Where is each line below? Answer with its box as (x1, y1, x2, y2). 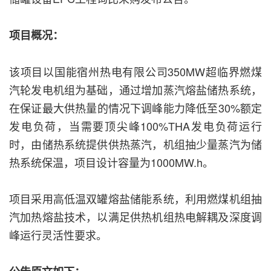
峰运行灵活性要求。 (9, 227, 107, 243)
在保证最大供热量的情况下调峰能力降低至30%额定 (9, 100, 262, 116)
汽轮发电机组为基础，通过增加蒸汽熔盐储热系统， (9, 82, 262, 98)
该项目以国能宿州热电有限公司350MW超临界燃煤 (9, 64, 262, 80)
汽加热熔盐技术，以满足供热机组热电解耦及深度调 (9, 209, 262, 225)
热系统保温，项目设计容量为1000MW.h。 (9, 154, 214, 171)
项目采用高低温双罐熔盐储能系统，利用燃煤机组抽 (9, 191, 262, 207)
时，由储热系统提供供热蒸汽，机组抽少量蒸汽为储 (9, 136, 262, 152)
